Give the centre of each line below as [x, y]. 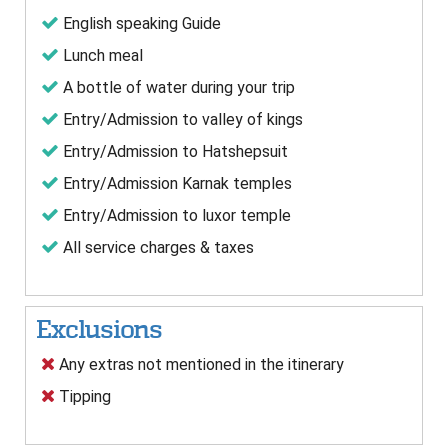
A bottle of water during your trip [177, 88]
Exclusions [99, 330]
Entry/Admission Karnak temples [175, 184]
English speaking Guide [140, 24]
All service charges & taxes [156, 248]
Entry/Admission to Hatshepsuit [173, 152]
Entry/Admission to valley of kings [181, 120]
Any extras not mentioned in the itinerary [199, 365]
